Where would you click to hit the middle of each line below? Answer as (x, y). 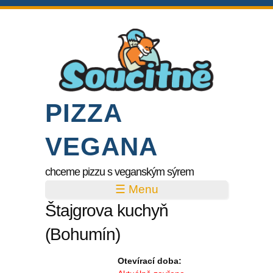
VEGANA (101, 146)
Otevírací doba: (151, 261)
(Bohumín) (83, 234)
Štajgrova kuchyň (107, 210)
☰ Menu (136, 189)
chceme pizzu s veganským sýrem (119, 172)
